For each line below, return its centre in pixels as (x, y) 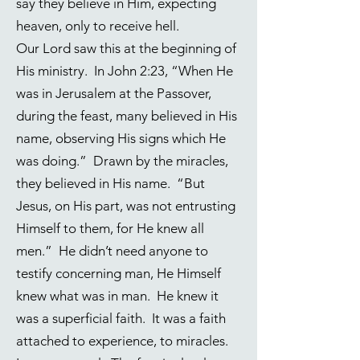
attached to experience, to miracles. (124, 341)
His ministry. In (62, 71)
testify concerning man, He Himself (119, 273)
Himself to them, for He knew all (110, 228)
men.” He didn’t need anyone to (112, 251)
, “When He (199, 71)
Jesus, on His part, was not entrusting (126, 206)
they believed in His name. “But (110, 183)
